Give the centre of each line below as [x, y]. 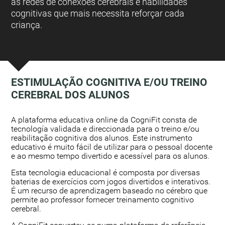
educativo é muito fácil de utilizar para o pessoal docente [112, 147]
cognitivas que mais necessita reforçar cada [98, 14]
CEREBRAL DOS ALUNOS [71, 95]
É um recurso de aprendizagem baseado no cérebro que [109, 191]
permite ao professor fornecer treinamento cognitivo [103, 200]
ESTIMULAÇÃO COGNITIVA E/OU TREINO [109, 82]
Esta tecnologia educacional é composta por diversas [106, 173]
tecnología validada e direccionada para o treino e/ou [105, 129]
